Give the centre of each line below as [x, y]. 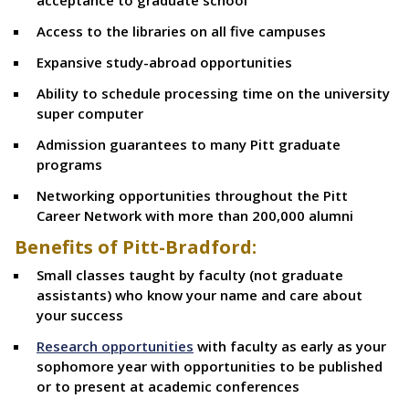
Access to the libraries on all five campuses [181, 31]
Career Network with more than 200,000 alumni [195, 215]
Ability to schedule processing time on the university [213, 93]
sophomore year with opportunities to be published [210, 366]
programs [69, 164]
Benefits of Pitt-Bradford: [136, 247]
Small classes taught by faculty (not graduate [190, 275]
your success [80, 315]
